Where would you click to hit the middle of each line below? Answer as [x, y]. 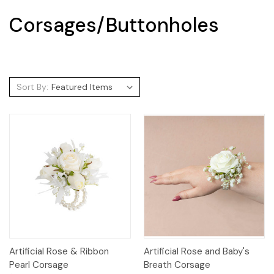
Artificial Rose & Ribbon [59, 252]
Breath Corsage [177, 265]
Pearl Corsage [39, 265]
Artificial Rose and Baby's [196, 252]
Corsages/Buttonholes [114, 25]
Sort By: [32, 87]
